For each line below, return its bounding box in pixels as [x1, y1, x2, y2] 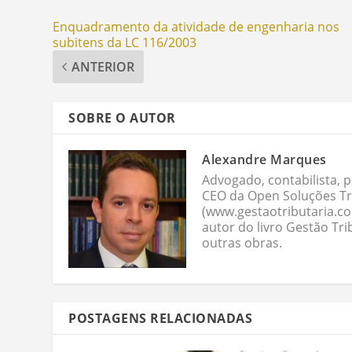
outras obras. [202, 233, 283, 251]
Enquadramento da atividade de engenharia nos [53, 17, 340, 35]
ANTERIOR [71, 57, 135, 75]
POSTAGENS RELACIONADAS [68, 309, 253, 327]
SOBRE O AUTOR [68, 108, 176, 126]
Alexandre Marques [202, 150, 327, 168]
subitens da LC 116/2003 [53, 33, 197, 51]
